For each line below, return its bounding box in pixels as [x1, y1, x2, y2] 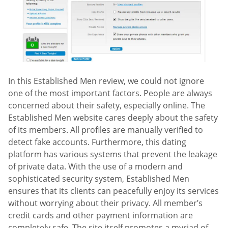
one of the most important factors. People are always [8, 88, 212, 99]
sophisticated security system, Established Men [8, 173, 189, 184]
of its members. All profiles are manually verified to [8, 124, 203, 135]
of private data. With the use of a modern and [8, 161, 183, 172]
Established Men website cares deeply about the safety [8, 112, 218, 123]
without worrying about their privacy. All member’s [8, 197, 203, 209]
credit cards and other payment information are [8, 210, 193, 221]
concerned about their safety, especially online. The [8, 100, 205, 111]
